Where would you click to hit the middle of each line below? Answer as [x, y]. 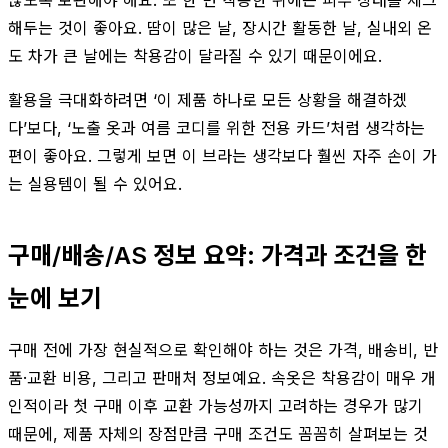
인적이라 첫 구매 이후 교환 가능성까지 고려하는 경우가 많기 [215, 405]
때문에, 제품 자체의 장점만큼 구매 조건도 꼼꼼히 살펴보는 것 [218, 433]
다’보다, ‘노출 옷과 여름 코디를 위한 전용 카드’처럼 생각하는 [216, 127]
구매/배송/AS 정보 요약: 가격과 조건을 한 [217, 255]
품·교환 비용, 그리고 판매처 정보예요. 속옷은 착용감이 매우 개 [222, 377]
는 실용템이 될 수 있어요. [95, 183]
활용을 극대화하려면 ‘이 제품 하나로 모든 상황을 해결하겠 [207, 99]
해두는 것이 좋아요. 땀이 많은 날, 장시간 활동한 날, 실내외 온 [220, 27]
